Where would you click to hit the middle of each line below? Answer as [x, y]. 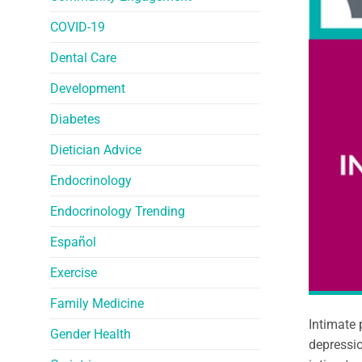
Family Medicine [97, 303]
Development [88, 88]
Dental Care [83, 57]
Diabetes [75, 119]
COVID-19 [78, 27]
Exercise [74, 272]
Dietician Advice [96, 149]
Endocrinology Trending [118, 211]
